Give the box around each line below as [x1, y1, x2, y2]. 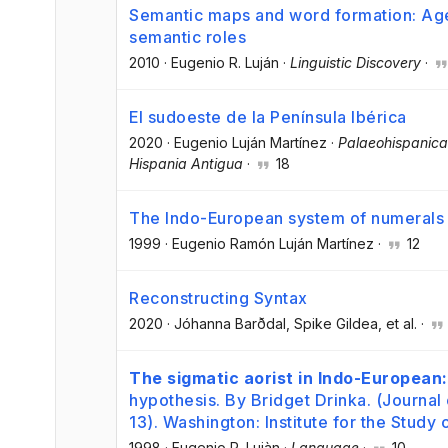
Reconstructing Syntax [129, 288, 308, 309]
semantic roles [129, 26, 246, 47]
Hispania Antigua [129, 154, 243, 172]
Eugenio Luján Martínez [174, 133, 327, 151]
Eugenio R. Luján [171, 53, 279, 71]
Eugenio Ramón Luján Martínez [172, 235, 374, 253]
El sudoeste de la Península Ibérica [129, 106, 407, 127]
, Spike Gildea [286, 315, 378, 333]
